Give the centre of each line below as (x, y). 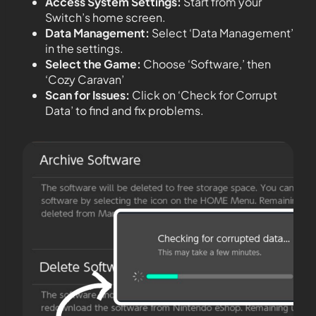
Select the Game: (93, 63)
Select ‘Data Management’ (221, 32)
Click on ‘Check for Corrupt (203, 95)
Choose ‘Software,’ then (206, 63)
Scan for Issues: (87, 95)
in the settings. (84, 48)
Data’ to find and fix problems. (124, 110)
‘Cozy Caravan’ (85, 79)
